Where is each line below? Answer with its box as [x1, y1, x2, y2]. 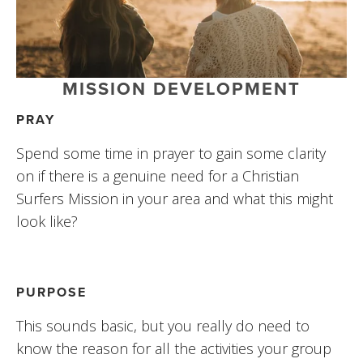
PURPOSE [16, 282, 87, 301]
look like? [16, 211, 78, 231]
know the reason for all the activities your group [16, 338, 331, 358]
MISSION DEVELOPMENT [62, 75, 301, 101]
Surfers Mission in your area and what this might [16, 188, 333, 208]
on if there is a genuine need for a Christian [16, 165, 299, 186]
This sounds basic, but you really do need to [16, 315, 310, 335]
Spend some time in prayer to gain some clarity [16, 143, 326, 163]
